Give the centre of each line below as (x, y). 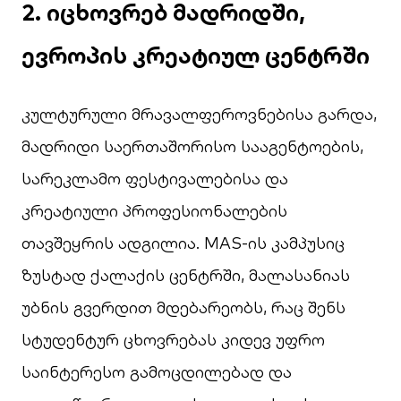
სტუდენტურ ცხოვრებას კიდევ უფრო (173, 340)
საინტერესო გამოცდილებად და (157, 372)
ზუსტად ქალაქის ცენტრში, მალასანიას (186, 275)
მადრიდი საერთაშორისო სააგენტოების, (192, 146)
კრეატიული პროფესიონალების (154, 211)
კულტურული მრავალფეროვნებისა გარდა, (199, 114)
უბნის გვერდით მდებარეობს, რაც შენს (183, 307)
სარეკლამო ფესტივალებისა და (155, 179)
